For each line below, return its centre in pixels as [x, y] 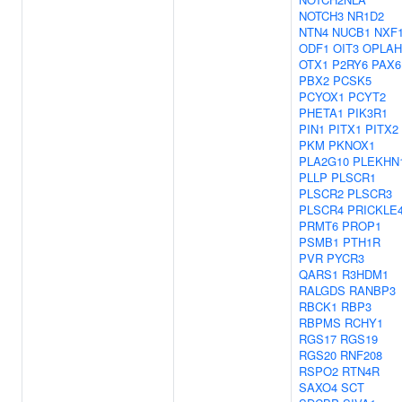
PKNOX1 [352, 145]
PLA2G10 [324, 161]
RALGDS [322, 290]
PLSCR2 [321, 193]
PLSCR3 [370, 193]
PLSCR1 [354, 177]
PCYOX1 [322, 96]
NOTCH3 [321, 16]
